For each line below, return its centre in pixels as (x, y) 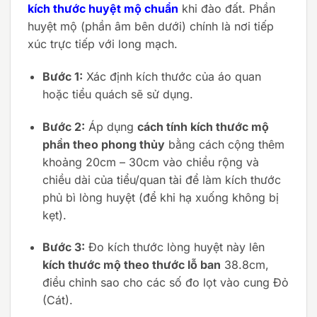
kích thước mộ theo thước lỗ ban (131, 265)
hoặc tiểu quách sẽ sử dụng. (117, 94)
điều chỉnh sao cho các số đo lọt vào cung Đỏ (165, 283)
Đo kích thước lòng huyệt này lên (174, 247)
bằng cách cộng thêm (224, 144)
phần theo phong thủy (103, 144)
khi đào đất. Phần (227, 9)
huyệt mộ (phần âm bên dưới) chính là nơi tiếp (151, 27)
